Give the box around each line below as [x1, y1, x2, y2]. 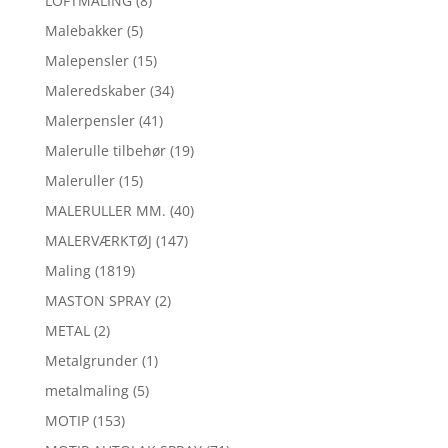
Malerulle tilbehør [44, 141, 166, 161]
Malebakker [44, 21, 123, 41]
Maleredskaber [44, 81, 146, 101]
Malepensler [44, 51, 129, 71]
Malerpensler [44, 111, 135, 131]
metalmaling [44, 381, 129, 401]
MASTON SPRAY [44, 291, 151, 311]
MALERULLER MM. [44, 201, 166, 221]
